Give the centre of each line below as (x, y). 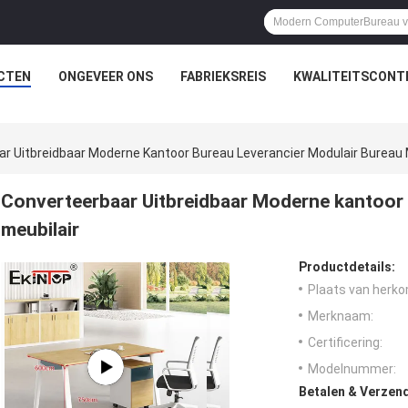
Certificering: (345, 343)
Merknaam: (341, 316)
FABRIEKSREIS (223, 76)
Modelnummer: (352, 369)
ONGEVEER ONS (105, 76)
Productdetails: (347, 267)
